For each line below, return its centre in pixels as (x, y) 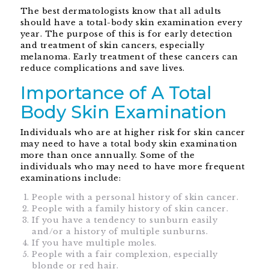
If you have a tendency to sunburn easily (125, 220)
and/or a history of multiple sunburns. (120, 232)
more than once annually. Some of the (107, 156)
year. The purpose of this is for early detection (126, 34)
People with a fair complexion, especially (125, 255)
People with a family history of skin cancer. (130, 209)
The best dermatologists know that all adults (121, 11)
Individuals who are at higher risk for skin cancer (133, 133)
